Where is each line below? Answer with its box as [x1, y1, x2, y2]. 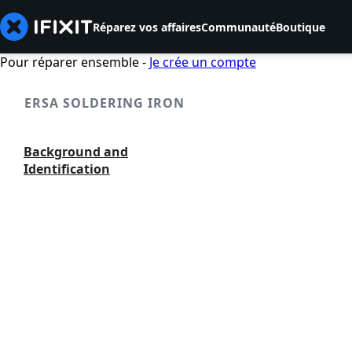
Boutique [276, 19, 325, 35]
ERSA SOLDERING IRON [24, 94, 185, 112]
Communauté [201, 19, 276, 35]
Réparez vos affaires [93, 19, 201, 35]
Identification [24, 160, 110, 178]
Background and [24, 143, 128, 160]
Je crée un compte [149, 53, 256, 71]
